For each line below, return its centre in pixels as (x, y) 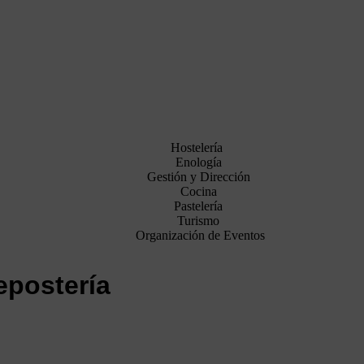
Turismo (198, 221)
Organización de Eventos (200, 235)
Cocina (198, 191)
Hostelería (196, 147)
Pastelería (198, 206)
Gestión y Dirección (198, 177)
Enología (198, 162)
